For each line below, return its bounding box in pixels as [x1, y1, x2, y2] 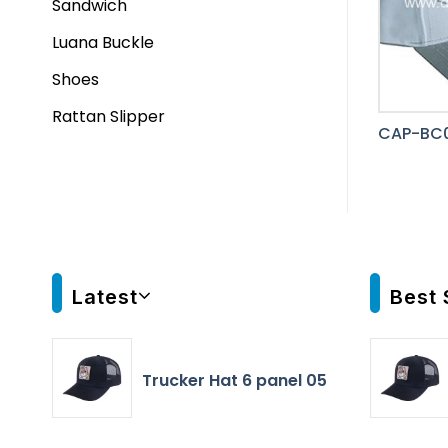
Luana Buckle [52, 31, 154, 54]
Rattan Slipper [52, 105, 165, 128]
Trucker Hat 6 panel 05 [142, 368, 327, 392]
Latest [72, 285, 138, 310]
